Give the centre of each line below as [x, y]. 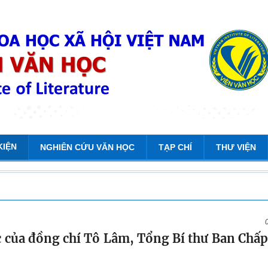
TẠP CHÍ [175, 147]
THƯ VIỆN [236, 147]
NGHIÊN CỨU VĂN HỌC [87, 147]
